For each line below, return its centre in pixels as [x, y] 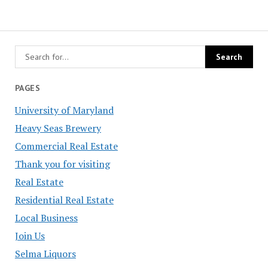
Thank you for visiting [62, 164]
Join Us [30, 235]
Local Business [46, 217]
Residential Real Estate [64, 200]
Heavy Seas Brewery [58, 128]
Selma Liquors [45, 253]
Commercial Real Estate [66, 146]
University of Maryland [64, 110]
